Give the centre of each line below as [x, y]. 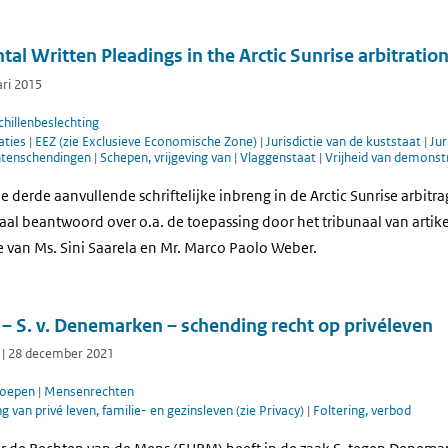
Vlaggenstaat [279, 157]
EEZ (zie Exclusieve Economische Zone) [147, 141]
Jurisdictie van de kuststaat [345, 141]
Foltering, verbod [362, 410]
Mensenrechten [89, 392]
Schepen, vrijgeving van [167, 157]
